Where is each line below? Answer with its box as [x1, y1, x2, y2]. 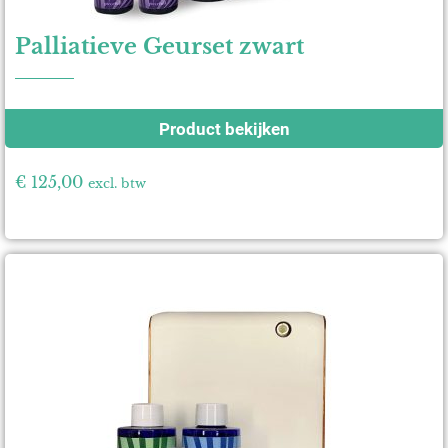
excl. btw [88, 175, 146, 191]
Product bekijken [158, 118, 290, 139]
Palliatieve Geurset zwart [15, 32, 304, 60]
